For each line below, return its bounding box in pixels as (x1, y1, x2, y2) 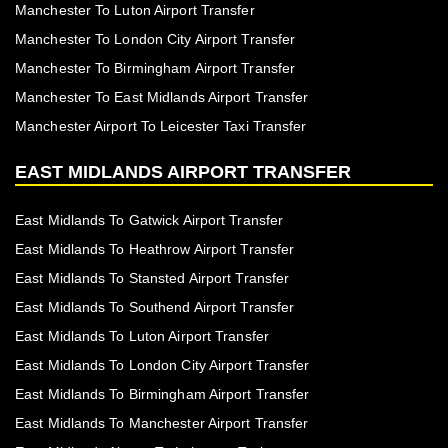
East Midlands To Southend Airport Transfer (15, 299, 295, 316)
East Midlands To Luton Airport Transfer (15, 328, 269, 345)
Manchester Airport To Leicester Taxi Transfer (15, 118, 307, 135)
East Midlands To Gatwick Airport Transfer (15, 212, 284, 229)
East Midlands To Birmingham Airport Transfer (15, 386, 310, 403)
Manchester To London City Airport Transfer (15, 31, 296, 48)
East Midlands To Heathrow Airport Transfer (15, 241, 295, 258)
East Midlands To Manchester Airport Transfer (15, 415, 309, 432)
